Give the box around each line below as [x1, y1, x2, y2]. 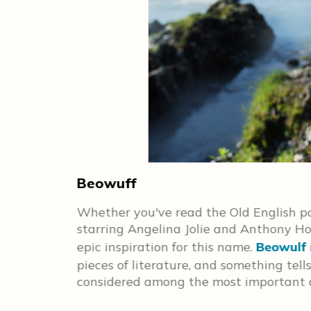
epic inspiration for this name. [77, 239, 256, 255]
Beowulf [256, 239, 306, 255]
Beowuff [77, 174, 137, 192]
